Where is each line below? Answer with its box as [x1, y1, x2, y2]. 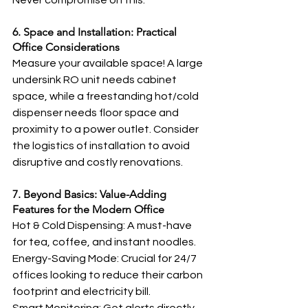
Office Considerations [12, 41, 120, 54]
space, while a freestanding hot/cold [12, 91, 201, 102]
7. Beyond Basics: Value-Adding [12, 188, 169, 201]
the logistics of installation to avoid [12, 140, 192, 151]
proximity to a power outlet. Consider [12, 124, 201, 135]
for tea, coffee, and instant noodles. [12, 236, 196, 247]
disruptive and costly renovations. [12, 157, 183, 168]
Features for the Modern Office [12, 203, 164, 216]
